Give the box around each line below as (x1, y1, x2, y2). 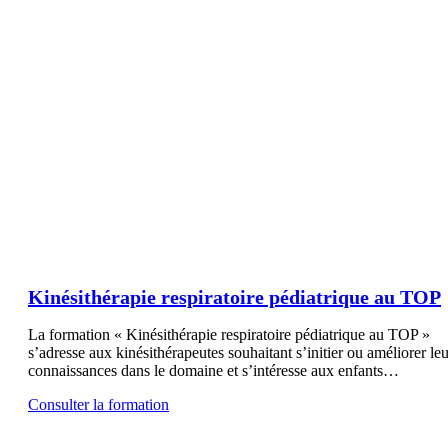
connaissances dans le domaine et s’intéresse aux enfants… (28, 361, 399, 379)
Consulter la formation (28, 395, 169, 413)
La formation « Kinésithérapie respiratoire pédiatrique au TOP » (28, 325, 430, 343)
